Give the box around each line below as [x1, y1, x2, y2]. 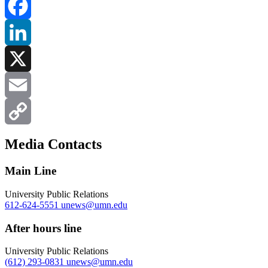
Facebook [5, 27, 42, 38]
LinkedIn [5, 53, 39, 64]
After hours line [5, 221, 81, 234]
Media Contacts [5, 136, 102, 153]
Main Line [5, 165, 56, 178]
